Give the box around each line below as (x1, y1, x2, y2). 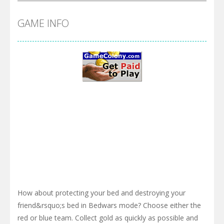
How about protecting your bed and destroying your (17, 187, 185, 197)
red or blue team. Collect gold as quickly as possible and (17, 212, 198, 222)
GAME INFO (17, 16, 69, 30)
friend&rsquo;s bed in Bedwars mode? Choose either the (17, 200, 201, 210)
